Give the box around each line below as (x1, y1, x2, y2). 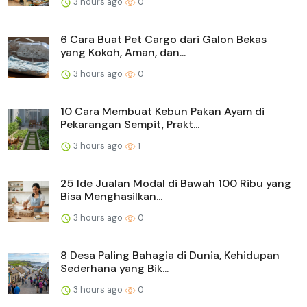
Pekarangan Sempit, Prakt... (60, 116, 199, 132)
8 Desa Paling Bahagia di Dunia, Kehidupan (60, 247, 280, 262)
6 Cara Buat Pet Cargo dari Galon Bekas (60, 32, 267, 47)
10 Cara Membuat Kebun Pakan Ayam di (60, 103, 265, 119)
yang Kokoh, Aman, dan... (60, 45, 186, 60)
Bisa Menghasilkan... (60, 188, 162, 204)
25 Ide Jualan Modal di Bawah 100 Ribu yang (60, 175, 291, 191)
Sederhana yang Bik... (60, 260, 169, 275)
